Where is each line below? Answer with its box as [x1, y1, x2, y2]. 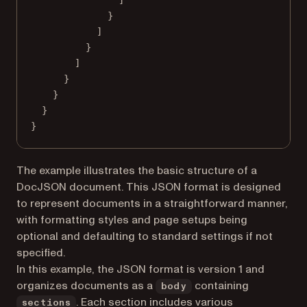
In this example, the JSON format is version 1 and [16, 261, 265, 277]
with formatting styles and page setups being [16, 212, 247, 228]
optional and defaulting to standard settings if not [16, 228, 273, 244]
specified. [16, 245, 65, 260]
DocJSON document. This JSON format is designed [16, 179, 281, 195]
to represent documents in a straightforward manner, [16, 195, 288, 211]
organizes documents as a [16, 278, 156, 293]
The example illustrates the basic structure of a [16, 162, 257, 178]
